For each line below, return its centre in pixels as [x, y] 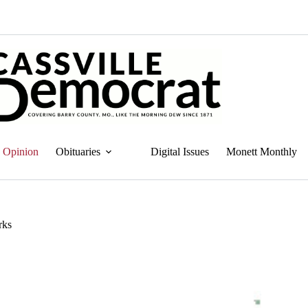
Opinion [21, 152]
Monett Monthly [262, 152]
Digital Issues [180, 152]
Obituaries [78, 152]
